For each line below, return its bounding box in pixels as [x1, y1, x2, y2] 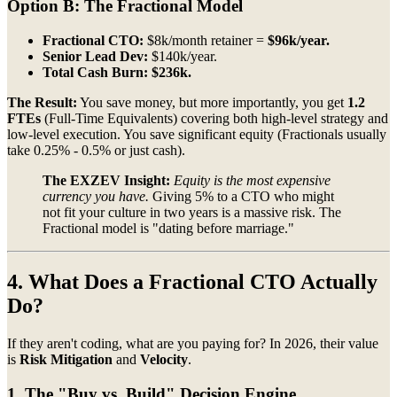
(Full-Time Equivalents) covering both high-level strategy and [41, 111, 388, 127]
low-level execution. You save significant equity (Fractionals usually [7, 127, 386, 143]
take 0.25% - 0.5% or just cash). [7, 143, 185, 159]
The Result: [7, 95, 77, 111]
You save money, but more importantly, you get [77, 95, 347, 111]
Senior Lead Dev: [43, 49, 148, 65]
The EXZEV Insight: [43, 173, 170, 189]
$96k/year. [268, 33, 330, 49]
